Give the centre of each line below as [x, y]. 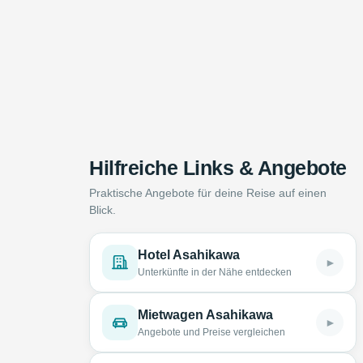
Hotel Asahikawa [189, 255]
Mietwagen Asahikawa [206, 315]
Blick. [103, 210]
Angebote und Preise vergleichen [212, 332]
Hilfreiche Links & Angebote [218, 168]
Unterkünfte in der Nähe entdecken [215, 272]
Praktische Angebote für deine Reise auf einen [208, 193]
